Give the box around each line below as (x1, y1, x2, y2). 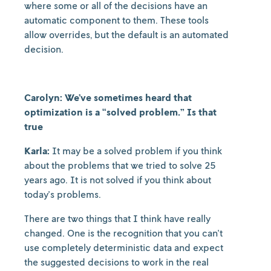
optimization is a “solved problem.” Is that (24, 106, 217, 118)
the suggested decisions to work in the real (24, 256, 209, 268)
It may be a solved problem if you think (50, 145, 222, 157)
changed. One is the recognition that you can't (24, 227, 223, 239)
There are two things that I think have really (24, 212, 211, 224)
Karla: (24, 145, 50, 157)
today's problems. (24, 188, 103, 200)
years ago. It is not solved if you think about (24, 174, 211, 186)
